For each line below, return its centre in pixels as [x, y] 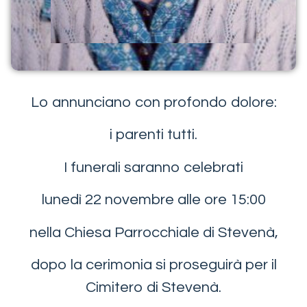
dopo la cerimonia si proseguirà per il [153, 265]
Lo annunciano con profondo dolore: [153, 102]
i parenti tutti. [153, 135]
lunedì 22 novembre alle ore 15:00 [153, 200]
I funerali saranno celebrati [153, 167]
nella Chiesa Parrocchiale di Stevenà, [153, 232]
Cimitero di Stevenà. [153, 287]
